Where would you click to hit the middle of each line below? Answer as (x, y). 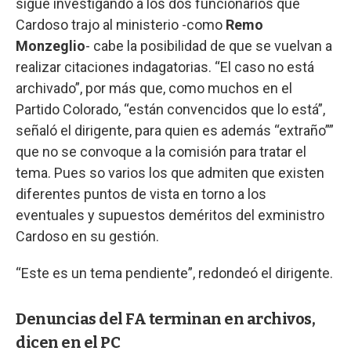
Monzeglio (51, 45)
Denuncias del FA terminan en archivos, (165, 318)
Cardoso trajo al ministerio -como (121, 24)
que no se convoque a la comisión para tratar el (161, 151)
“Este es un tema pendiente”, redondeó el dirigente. (174, 273)
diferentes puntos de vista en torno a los (141, 194)
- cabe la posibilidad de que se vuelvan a (209, 45)
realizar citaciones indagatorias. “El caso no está (165, 67)
